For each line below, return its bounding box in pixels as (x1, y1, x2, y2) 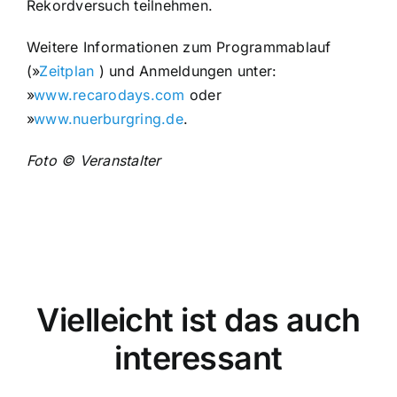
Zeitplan (39, 62, 95, 81)
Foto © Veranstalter (26, 152, 161, 170)
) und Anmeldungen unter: (94, 62, 277, 81)
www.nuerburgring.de (34, 110, 183, 128)
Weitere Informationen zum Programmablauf (26, 38, 331, 57)
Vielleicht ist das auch (36, 300, 361, 340)
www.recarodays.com (34, 86, 185, 105)
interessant (114, 339, 283, 378)
